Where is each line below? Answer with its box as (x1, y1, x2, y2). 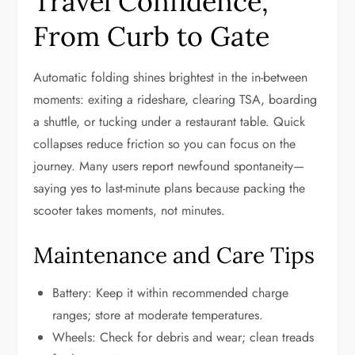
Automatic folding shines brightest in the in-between (33, 68, 308, 86)
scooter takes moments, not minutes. (33, 201, 226, 219)
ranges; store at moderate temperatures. (52, 306, 264, 324)
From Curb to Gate (33, 19, 270, 53)
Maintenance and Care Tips (33, 241, 315, 269)
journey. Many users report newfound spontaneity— (33, 157, 305, 175)
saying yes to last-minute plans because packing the (33, 179, 306, 197)
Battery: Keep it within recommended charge (52, 284, 289, 302)
